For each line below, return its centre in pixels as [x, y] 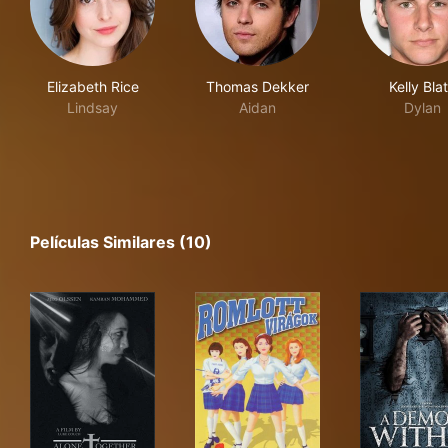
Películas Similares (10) [121, 242]
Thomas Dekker [257, 87]
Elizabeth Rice [92, 87]
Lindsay [92, 108]
